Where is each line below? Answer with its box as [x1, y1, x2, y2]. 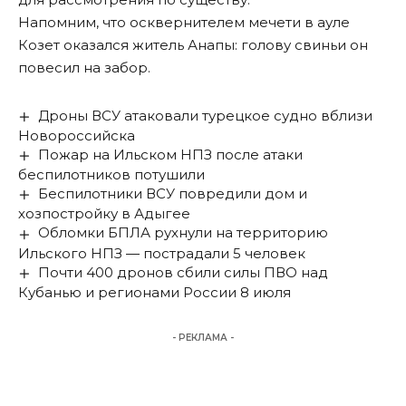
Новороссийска [18, 127, 135, 145]
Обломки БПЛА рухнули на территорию [38, 224, 329, 242]
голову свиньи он [237, 36, 368, 54]
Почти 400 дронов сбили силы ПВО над [38, 263, 329, 281]
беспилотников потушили [18, 166, 205, 184]
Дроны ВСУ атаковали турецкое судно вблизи [38, 107, 373, 125]
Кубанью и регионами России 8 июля [18, 283, 291, 301]
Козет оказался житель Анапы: [18, 36, 237, 54]
